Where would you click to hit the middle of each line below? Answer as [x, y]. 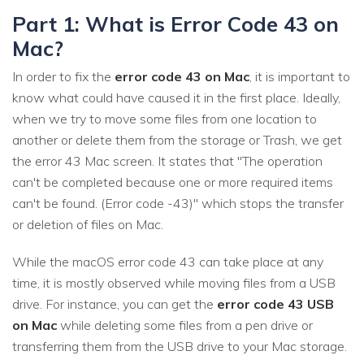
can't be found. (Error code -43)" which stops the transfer [178, 203]
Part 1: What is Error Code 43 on [175, 24]
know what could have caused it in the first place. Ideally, [176, 97]
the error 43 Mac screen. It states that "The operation [167, 160]
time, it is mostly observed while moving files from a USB [174, 282]
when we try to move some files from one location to [165, 118]
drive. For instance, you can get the [115, 303]
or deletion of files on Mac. [88, 224]
